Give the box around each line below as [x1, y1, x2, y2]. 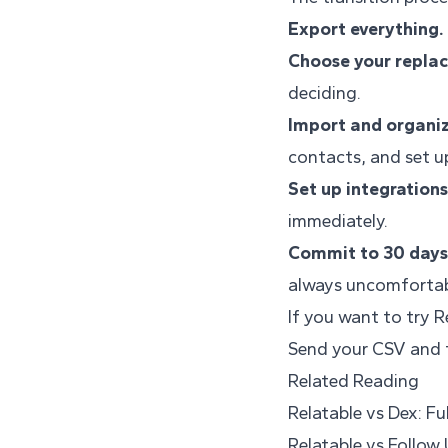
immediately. [288, 210, 388, 233]
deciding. [288, 82, 361, 105]
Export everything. [288, 18, 444, 41]
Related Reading [288, 370, 419, 393]
